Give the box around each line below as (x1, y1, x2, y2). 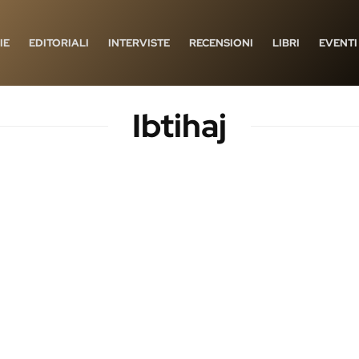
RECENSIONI (189, 35, 253, 50)
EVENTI (319, 35, 357, 50)
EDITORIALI (29, 35, 89, 50)
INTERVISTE (108, 35, 170, 50)
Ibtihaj (132, 104, 227, 147)
